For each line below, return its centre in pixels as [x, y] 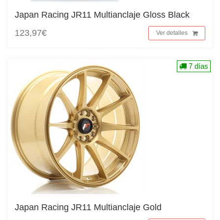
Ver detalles [172, 33]
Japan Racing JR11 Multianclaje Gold [88, 207]
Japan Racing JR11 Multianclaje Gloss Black [102, 15]
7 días [197, 66]
